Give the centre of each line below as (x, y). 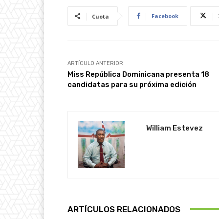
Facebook (165, 16)
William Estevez (175, 128)
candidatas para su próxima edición (132, 84)
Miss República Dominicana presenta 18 (138, 74)
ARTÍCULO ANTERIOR (95, 63)
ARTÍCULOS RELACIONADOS (124, 209)
